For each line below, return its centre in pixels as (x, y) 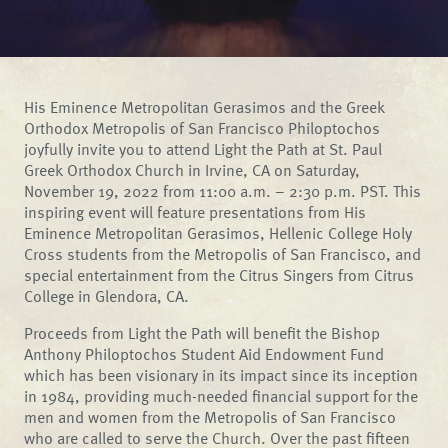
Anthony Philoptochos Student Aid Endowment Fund (204, 354)
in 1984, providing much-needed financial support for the (221, 396)
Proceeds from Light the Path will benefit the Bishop (202, 333)
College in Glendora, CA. (107, 296)
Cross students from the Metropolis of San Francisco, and (223, 254)
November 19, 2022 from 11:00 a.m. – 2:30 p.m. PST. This (223, 191)
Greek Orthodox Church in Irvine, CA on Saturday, (192, 170)
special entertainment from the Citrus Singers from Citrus (219, 275)
